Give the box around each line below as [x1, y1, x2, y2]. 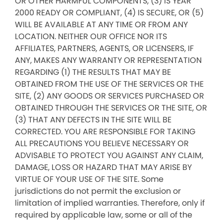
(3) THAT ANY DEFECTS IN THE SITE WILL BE [15, 114, 171, 125]
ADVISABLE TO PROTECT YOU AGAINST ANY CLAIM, [15, 150, 203, 161]
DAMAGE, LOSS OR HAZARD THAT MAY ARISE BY [15, 162, 192, 173]
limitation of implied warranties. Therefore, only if [15, 197, 205, 209]
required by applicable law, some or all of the [15, 209, 192, 221]
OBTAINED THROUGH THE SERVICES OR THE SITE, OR [15, 102, 207, 113]
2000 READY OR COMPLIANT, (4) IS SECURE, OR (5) [15, 7, 204, 18]
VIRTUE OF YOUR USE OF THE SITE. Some [15, 173, 164, 185]
